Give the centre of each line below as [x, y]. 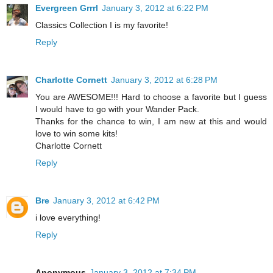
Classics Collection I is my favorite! [102, 25]
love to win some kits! [76, 133]
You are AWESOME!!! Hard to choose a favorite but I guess [151, 97]
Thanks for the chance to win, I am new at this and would [151, 121]
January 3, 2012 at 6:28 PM [164, 80]
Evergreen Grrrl [67, 8]
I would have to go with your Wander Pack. [117, 109]
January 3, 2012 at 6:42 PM [106, 200]
